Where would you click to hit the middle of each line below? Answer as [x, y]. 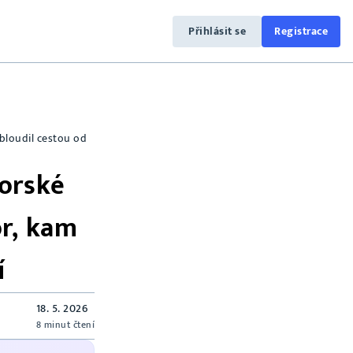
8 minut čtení [65, 324]
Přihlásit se [217, 31]
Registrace [301, 31]
